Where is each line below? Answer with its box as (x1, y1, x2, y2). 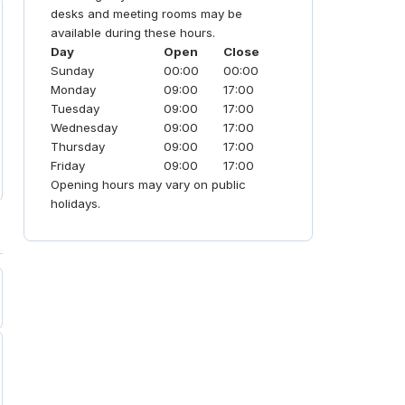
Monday (51, 82, 97, 98)
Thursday (51, 139, 106, 155)
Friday (51, 158, 86, 174)
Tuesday (51, 101, 100, 117)
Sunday (51, 63, 95, 79)
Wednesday (51, 120, 118, 136)
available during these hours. (51, 25, 216, 41)
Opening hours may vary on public (51, 177, 247, 193)
